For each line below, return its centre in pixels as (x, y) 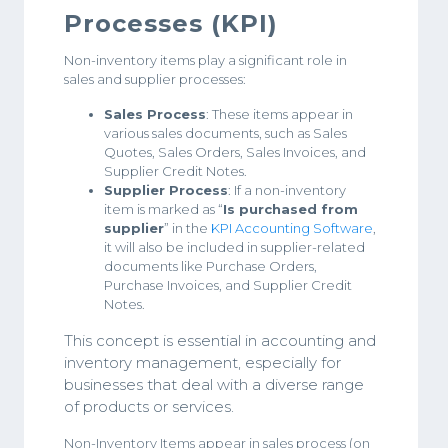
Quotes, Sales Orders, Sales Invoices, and (235, 152)
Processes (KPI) (171, 23)
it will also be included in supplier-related (234, 247)
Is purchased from (290, 209)
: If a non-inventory (287, 190)
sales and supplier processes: (155, 79)
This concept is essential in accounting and (220, 340)
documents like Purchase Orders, (210, 266)
